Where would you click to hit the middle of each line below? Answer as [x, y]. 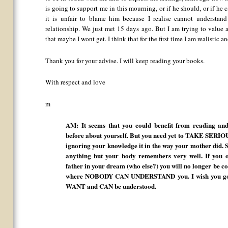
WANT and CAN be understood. [111, 186]
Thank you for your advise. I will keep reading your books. [125, 60]
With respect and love [76, 82]
